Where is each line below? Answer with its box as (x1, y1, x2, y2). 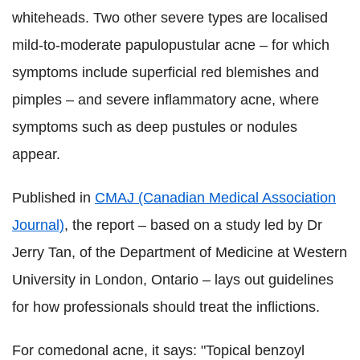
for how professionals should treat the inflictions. (12, 299, 320, 316)
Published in (12, 190, 95, 207)
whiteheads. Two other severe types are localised (12, 10, 328, 27)
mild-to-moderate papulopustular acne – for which (12, 37, 329, 54)
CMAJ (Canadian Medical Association (95, 190, 336, 207)
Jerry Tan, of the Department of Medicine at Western (12, 244, 347, 261)
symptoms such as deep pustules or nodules (12, 119, 297, 136)
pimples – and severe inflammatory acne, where (12, 92, 319, 108)
